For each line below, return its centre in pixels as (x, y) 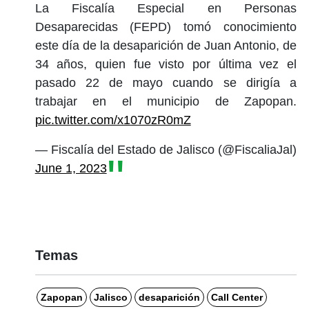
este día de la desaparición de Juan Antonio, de (166, 45)
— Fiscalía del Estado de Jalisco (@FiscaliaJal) (166, 149)
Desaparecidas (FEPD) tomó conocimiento (166, 27)
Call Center (237, 297)
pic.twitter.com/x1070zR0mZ (113, 120)
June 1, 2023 (71, 168)
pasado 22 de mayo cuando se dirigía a (166, 82)
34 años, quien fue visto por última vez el (166, 64)
